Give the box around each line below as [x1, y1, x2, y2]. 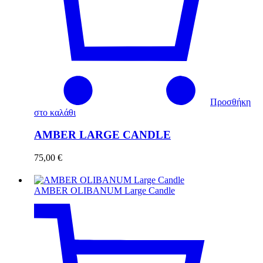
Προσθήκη [210, 96, 251, 107]
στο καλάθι [34, 107, 76, 117]
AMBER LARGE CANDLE [34, 129, 171, 141]
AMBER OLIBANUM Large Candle [34, 185, 175, 195]
